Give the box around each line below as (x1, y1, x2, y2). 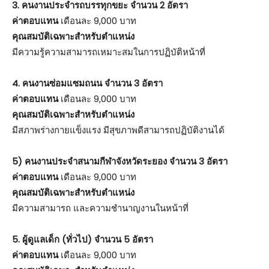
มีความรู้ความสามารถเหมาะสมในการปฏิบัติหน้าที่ (12, 45, 205, 58)
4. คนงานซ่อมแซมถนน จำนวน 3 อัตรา (12, 76, 163, 89)
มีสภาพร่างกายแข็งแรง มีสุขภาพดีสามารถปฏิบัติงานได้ (12, 123, 225, 136)
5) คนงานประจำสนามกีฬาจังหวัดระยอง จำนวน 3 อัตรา (12, 154, 228, 168)
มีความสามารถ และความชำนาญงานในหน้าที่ (12, 201, 189, 214)
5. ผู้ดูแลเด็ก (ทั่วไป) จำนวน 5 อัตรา (12, 232, 153, 246)
